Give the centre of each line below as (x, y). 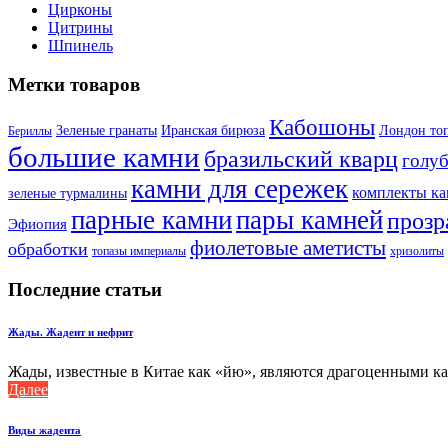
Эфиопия (37, 223)
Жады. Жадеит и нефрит (70, 332)
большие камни (104, 156)
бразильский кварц (301, 158)
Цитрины (80, 28)
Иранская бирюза (213, 130)
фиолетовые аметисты (288, 247)
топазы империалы (139, 250)
